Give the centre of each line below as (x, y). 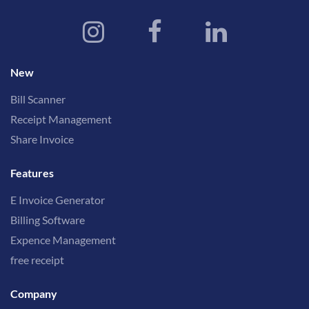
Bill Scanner (38, 99)
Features (32, 173)
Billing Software (48, 220)
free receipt (37, 260)
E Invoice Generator (58, 200)
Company (34, 294)
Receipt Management (61, 119)
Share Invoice (42, 139)
